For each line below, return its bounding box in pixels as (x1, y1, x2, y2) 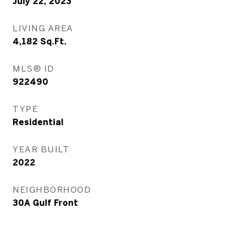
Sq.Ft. (40, 37, 67, 46)
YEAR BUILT (13, 144, 70, 154)
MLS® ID (13, 64, 54, 74)
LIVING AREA (13, 23, 74, 33)
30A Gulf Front (13, 198, 78, 208)
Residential (13, 118, 64, 127)
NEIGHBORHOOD (13, 185, 91, 195)
